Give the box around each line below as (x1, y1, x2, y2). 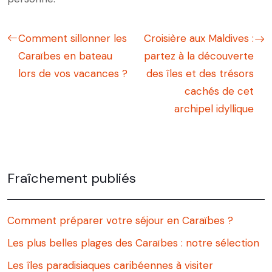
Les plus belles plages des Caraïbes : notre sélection (7, 236, 259, 250)
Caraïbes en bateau (18, 49, 112, 63)
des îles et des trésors (146, 67, 254, 81)
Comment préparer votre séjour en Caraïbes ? (7, 214, 233, 228)
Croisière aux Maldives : (144, 32, 254, 46)
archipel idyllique (174, 102, 254, 116)
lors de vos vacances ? (18, 67, 127, 81)
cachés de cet (185, 84, 254, 98)
